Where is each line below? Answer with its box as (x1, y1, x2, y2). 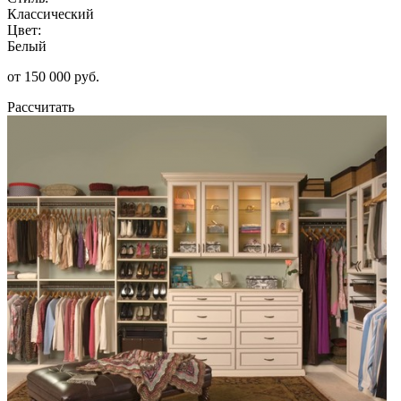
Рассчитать (7, 98, 74, 115)
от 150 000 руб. (7, 68, 99, 84)
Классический (7, 5, 94, 21)
